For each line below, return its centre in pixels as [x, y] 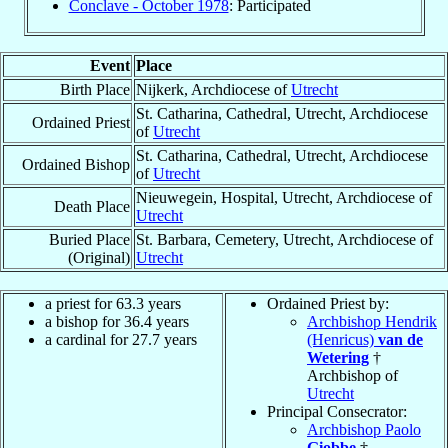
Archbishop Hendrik [372, 321]
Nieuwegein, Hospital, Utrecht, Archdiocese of [284, 197]
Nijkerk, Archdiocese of [213, 89]
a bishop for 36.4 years [117, 321]
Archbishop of [352, 375]
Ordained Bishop [76, 164]
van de [400, 339]
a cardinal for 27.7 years [121, 339]
